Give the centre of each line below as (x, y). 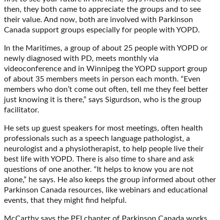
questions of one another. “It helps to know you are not (99, 169)
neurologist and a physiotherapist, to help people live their (104, 149)
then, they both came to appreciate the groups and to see (102, 9)
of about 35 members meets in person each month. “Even (102, 79)
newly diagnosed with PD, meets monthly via (81, 58)
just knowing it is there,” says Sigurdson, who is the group (103, 99)
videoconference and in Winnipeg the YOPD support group (106, 69)
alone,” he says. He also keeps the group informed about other (110, 179)
